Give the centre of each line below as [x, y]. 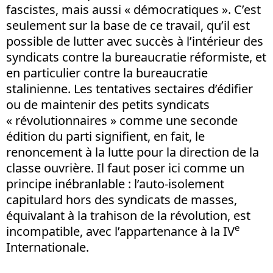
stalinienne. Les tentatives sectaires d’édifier [129, 88]
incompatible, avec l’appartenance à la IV [120, 231]
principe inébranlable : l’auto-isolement [115, 183]
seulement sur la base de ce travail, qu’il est [128, 25]
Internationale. [48, 247]
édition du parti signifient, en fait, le [105, 136]
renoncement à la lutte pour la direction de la [133, 152]
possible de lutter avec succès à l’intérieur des [135, 41]
